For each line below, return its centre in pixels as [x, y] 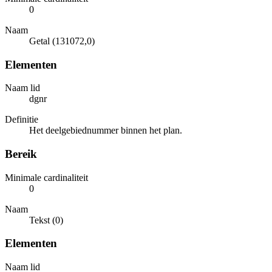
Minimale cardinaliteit [46, 177]
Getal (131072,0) [62, 41]
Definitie [22, 120]
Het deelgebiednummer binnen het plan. [106, 131]
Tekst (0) [46, 220]
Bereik [21, 154]
